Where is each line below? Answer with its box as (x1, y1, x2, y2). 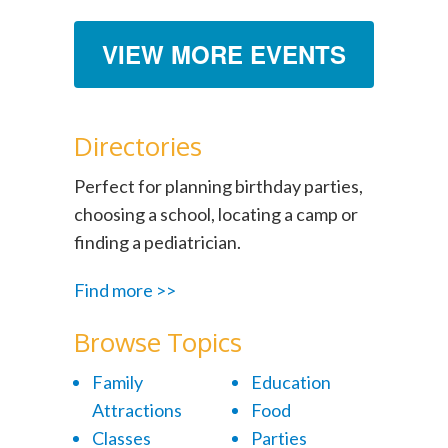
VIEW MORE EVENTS (102, 37, 346, 72)
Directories (74, 129, 202, 163)
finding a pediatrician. (74, 231, 241, 254)
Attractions (91, 399, 182, 422)
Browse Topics (74, 325, 242, 359)
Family (91, 371, 143, 394)
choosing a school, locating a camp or (74, 203, 358, 226)
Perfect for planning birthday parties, (74, 175, 363, 198)
